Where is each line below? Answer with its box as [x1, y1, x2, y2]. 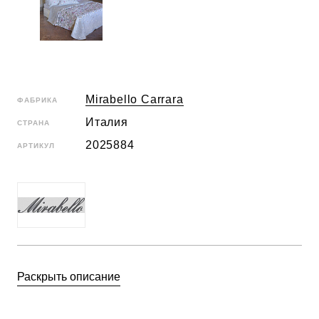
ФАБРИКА [17, 95, 58, 104]
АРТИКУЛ [17, 141, 55, 150]
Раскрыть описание [17, 271, 120, 283]
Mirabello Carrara [85, 93, 184, 105]
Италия [85, 116, 128, 128]
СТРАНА [17, 118, 50, 127]
